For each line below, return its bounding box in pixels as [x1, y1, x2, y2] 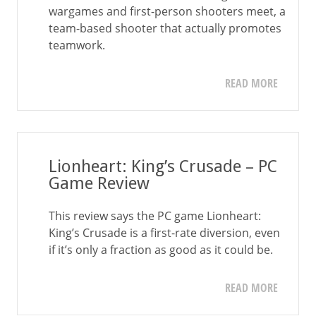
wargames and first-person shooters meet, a [49, 4, 286, 19]
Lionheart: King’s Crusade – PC [49, 157, 277, 176]
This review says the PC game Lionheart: [49, 208, 261, 224]
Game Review [49, 174, 150, 193]
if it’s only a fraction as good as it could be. [49, 242, 273, 257]
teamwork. [49, 37, 105, 53]
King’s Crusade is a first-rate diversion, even [49, 225, 280, 241]
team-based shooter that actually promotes [49, 20, 281, 36]
